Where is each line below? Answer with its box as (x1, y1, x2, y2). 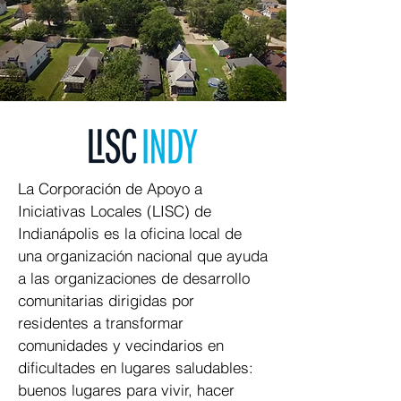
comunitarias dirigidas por (18, 291, 194, 310)
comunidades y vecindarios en (18, 336, 224, 354)
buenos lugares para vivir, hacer (18, 380, 235, 399)
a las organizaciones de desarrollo (18, 269, 250, 287)
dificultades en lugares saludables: (18, 358, 253, 377)
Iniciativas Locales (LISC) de (18, 201, 211, 220)
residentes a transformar (18, 313, 183, 332)
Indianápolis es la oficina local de (18, 224, 242, 243)
